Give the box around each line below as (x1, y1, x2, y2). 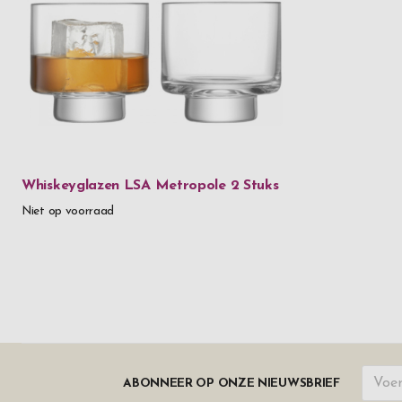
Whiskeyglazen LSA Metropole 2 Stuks (22, 179, 279, 194)
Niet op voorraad (22, 205, 115, 218)
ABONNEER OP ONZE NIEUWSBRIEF (123, 377, 340, 389)
